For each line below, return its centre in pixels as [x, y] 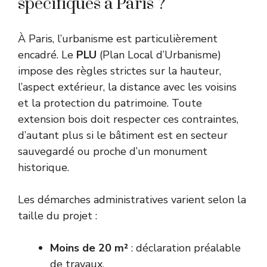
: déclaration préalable [184, 248]
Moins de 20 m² [89, 248]
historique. [44, 168]
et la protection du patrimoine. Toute [110, 103]
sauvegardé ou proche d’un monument [113, 152]
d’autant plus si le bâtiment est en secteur [123, 136]
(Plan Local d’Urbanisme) [159, 55]
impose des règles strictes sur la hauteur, [119, 71]
